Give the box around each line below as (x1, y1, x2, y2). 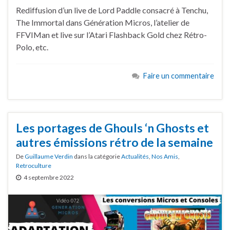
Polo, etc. (16, 42, 48, 52)
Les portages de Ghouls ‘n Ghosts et (16, 120, 209, 135)
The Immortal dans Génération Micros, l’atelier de (16, 17, 189, 27)
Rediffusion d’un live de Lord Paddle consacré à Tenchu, (16, 5, 208, 15)
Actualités (121, 152, 149, 160)
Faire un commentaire (143, 71, 214, 80)
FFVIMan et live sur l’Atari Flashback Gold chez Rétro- (16, 29, 207, 40)
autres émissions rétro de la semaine (16, 135, 213, 149)
